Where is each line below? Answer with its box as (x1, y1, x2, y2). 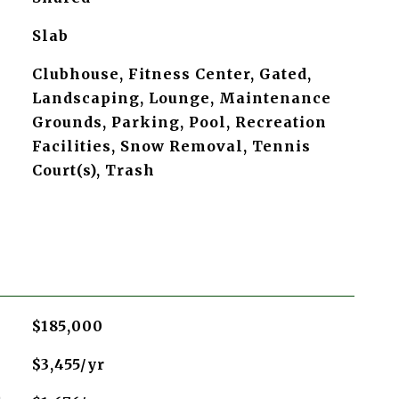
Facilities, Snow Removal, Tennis (31, 137, 311, 155)
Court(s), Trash (31, 161, 155, 179)
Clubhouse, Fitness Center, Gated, (31, 65, 312, 83)
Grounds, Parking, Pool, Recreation (31, 113, 327, 131)
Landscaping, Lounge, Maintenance (31, 89, 331, 107)
